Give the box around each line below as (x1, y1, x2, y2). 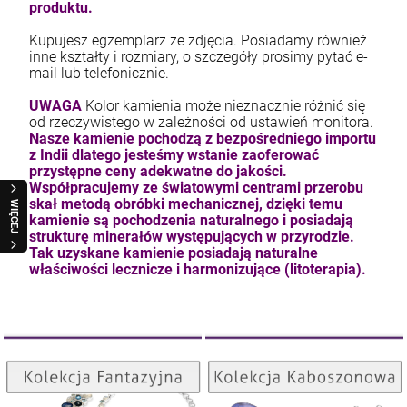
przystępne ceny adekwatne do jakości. (29, 163, 287, 180)
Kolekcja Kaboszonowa (357, 327, 393, 377)
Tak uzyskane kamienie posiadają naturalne (29, 244, 318, 262)
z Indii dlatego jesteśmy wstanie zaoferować (29, 146, 319, 164)
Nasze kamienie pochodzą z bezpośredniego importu (29, 130, 376, 147)
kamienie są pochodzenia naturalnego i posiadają (29, 212, 353, 229)
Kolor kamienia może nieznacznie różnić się (85, 97, 365, 114)
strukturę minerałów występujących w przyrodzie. (29, 228, 354, 245)
